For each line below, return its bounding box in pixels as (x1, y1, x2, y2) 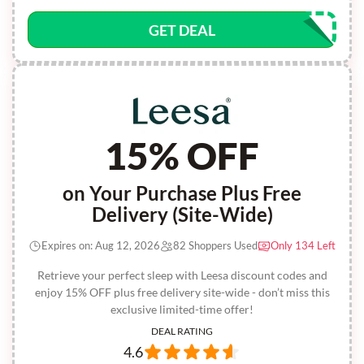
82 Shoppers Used (173, 239, 258, 252)
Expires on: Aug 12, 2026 (41, 239, 160, 252)
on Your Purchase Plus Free (63, 181, 301, 205)
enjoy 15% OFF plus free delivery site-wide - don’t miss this (34, 285, 330, 299)
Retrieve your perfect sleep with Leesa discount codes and (37, 268, 327, 282)
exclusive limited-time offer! (110, 302, 253, 316)
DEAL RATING (151, 325, 213, 337)
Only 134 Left (271, 239, 336, 252)
